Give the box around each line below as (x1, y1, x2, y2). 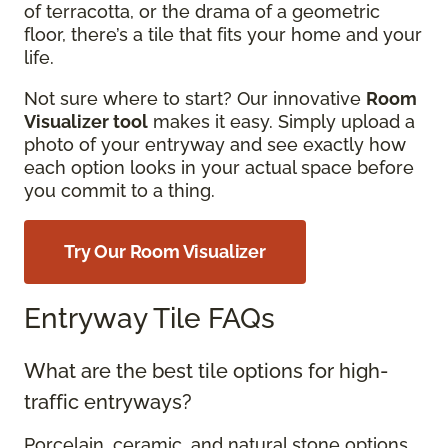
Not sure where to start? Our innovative (24, 87, 366, 109)
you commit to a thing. (24, 179, 220, 201)
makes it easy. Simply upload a (148, 110, 415, 132)
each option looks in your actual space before (24, 156, 414, 178)
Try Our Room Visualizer (64, 240, 266, 262)
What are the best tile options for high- (24, 358, 388, 383)
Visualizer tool (24, 110, 148, 132)
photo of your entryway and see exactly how (24, 133, 406, 155)
